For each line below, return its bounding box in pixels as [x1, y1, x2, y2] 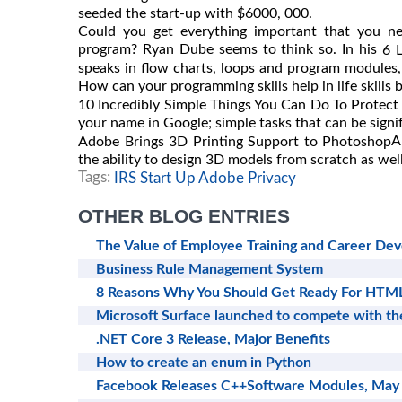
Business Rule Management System [96, 262, 323, 277]
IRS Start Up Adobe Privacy [114, 170, 296, 186]
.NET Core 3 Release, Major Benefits [96, 331, 330, 346]
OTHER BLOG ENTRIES [78, 205, 290, 227]
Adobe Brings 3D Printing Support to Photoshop [78, 134, 391, 149]
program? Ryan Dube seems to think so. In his [78, 41, 383, 57]
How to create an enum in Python [96, 354, 311, 370]
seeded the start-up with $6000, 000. [78, 5, 312, 21]
